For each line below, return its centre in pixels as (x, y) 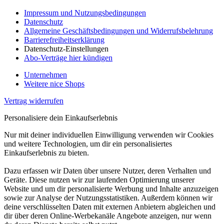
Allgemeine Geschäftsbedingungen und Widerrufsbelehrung (118, 31)
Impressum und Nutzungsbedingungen (85, 13)
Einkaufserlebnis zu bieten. (46, 153)
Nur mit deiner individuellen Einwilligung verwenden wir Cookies (109, 135)
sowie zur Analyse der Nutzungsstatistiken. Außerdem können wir (108, 198)
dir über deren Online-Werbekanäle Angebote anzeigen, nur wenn (108, 216)
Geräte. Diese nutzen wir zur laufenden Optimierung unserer (99, 180)
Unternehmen (45, 75)
